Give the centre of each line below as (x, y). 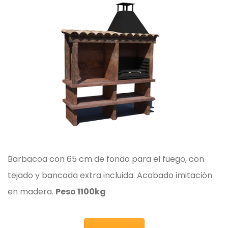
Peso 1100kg (81, 192)
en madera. (32, 192)
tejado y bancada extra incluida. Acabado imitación (110, 176)
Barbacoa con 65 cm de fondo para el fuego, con (106, 159)
